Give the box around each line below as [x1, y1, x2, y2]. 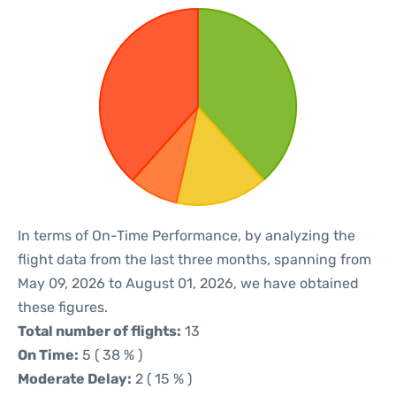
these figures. [18, 299, 108, 316]
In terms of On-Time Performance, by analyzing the [18, 227, 355, 244]
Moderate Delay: [18, 370, 132, 387]
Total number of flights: [18, 323, 181, 339]
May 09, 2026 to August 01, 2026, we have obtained [18, 275, 359, 292]
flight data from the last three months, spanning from [18, 251, 371, 268]
